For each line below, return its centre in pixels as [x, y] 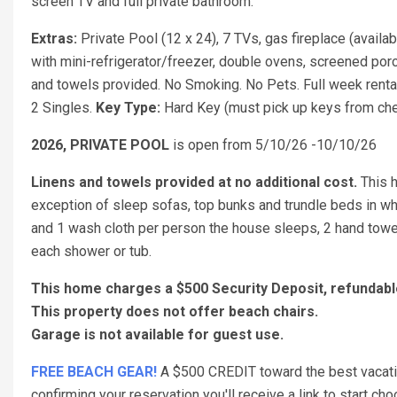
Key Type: [130, 108]
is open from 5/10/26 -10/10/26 [273, 145]
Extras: [56, 39]
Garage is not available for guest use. [161, 335]
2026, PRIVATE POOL [100, 145]
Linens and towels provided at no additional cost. [196, 182]
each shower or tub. [91, 251]
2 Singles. [63, 108]
